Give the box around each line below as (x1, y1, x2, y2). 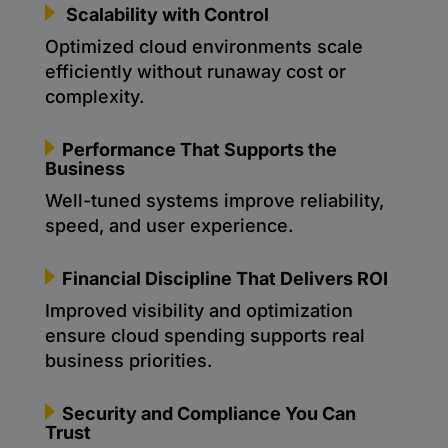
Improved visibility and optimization (44, 300, 353, 322)
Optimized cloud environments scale (44, 36, 363, 58)
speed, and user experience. (44, 215, 293, 237)
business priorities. (44, 350, 212, 372)
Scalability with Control (65, 4, 269, 26)
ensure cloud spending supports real (44, 325, 365, 347)
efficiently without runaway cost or (44, 61, 346, 83)
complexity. (44, 86, 144, 108)
